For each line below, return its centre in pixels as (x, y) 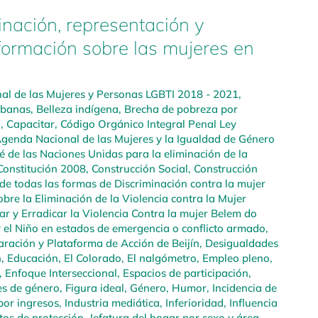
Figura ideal (95, 288)
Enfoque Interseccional (61, 273)
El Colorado (93, 258)
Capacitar (31, 124)
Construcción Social (140, 169)
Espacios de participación (186, 273)
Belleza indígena (77, 109)
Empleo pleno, (237, 258)
